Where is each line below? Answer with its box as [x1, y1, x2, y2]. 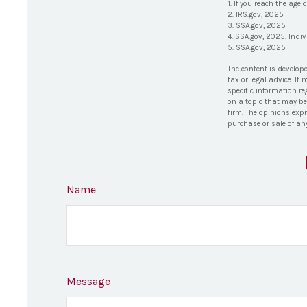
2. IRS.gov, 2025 [228, 10, 284, 20]
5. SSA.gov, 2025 [228, 43, 286, 53]
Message [66, 275, 110, 288]
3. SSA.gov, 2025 [228, 21, 286, 31]
